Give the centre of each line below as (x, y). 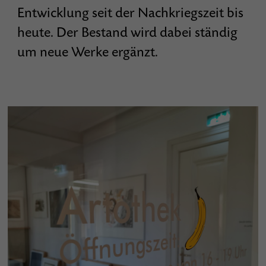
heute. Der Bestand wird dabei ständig (128, 33)
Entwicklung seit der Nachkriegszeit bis (131, 13)
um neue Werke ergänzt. (88, 52)
